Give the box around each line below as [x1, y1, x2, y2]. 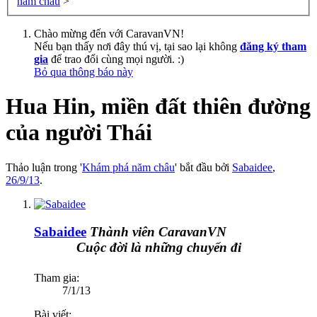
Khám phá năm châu [82, 161, 175, 173]
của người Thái [6, 120, 152, 146]
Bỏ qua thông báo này [34, 65, 133, 78]
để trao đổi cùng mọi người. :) [48, 52, 184, 65]
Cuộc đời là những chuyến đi [67, 239, 233, 255]
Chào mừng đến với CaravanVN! [34, 27, 184, 40]
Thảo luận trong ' [6, 161, 82, 173]
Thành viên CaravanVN [90, 224, 226, 239]
